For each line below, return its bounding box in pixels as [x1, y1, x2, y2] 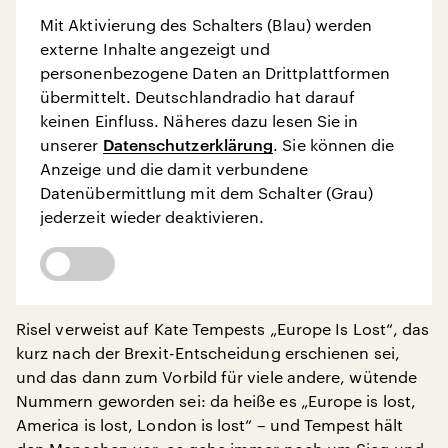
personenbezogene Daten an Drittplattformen [40, 63, 391, 82]
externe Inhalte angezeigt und [40, 39, 271, 58]
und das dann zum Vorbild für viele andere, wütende [16, 367, 417, 386]
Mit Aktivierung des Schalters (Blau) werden [40, 15, 373, 34]
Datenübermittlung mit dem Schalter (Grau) [40, 183, 374, 202]
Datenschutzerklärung [102, 135, 274, 154]
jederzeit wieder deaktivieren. [40, 207, 265, 226]
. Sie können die [273, 135, 395, 154]
